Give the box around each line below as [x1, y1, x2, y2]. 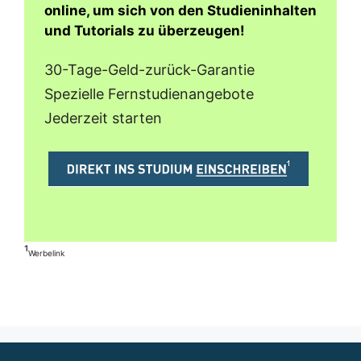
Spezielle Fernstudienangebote [44, 85, 254, 102]
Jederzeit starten [44, 109, 162, 127]
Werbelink [28, 247, 64, 258]
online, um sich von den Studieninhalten [44, 2, 317, 19]
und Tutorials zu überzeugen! [44, 23, 245, 39]
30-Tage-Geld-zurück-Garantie [44, 60, 255, 78]
